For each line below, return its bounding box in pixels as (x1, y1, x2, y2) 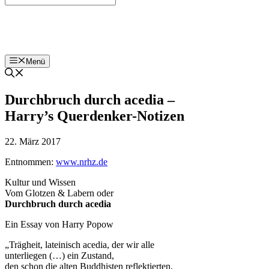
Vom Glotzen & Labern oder (5, 188, 113, 199)
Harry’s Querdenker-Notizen (5, 108, 184, 124)
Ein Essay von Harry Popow (5, 219, 113, 230)
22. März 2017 (5, 136, 61, 147)
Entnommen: (5, 157, 56, 168)
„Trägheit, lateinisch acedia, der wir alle (5, 240, 154, 250)
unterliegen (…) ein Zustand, (5, 250, 114, 261)
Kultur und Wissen (5, 177, 76, 188)
